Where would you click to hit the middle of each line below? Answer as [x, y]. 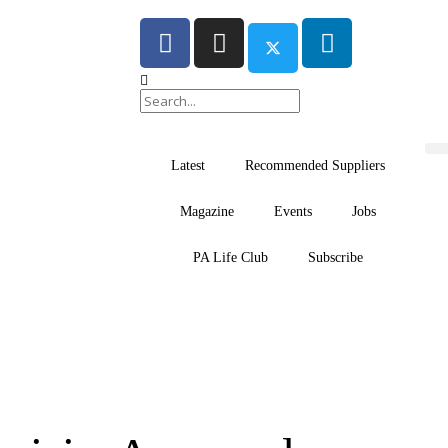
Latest [187, 165]
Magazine [206, 211]
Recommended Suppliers [314, 165]
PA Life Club [230, 257]
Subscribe [335, 257]
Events [292, 211]
